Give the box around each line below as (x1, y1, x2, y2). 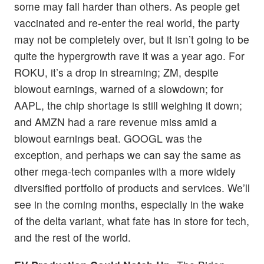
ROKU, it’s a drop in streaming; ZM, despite (14, 64, 219, 80)
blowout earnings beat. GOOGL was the (14, 130, 202, 146)
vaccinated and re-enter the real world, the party (14, 15, 240, 30)
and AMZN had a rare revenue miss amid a (14, 114, 217, 129)
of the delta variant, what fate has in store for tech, (14, 213, 249, 228)
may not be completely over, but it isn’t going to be (14, 31, 249, 47)
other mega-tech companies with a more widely (14, 163, 236, 179)
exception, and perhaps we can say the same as (14, 147, 241, 162)
